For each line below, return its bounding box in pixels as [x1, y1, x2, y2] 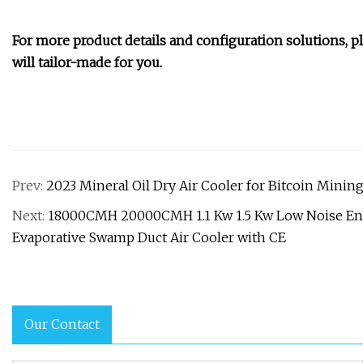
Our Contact [24, 316, 100, 333]
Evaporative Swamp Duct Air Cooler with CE [12, 229, 286, 246]
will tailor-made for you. [12, 54, 162, 71]
